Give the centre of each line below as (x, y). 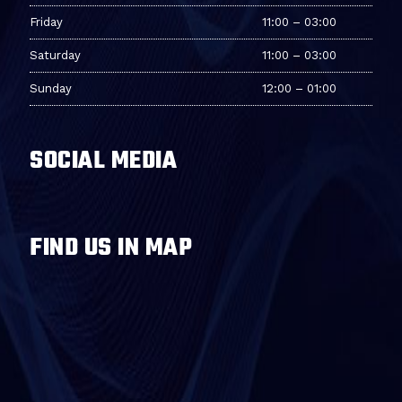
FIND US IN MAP (111, 248)
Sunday (51, 88)
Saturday (55, 55)
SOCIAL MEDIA (103, 161)
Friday (46, 22)
